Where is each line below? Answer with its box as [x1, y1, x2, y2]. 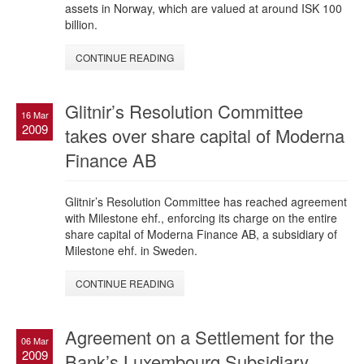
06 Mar [20, 334, 49, 348]
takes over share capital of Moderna [65, 123, 344, 149]
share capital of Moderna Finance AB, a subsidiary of [65, 226, 337, 243]
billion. [65, 16, 97, 33]
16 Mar [20, 108, 49, 122]
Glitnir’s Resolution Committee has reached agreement [65, 193, 347, 210]
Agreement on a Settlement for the [65, 324, 334, 350]
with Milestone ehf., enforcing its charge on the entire [65, 210, 337, 227]
